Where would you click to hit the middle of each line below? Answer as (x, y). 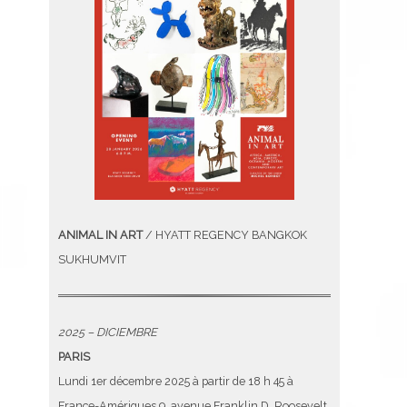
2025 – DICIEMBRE (108, 333)
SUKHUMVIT (92, 259)
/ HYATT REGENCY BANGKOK (225, 234)
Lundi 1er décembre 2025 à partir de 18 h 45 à (176, 382)
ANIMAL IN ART (100, 234)
